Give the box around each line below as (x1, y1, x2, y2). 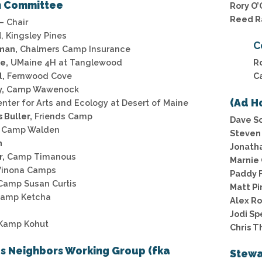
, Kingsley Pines (1, 30, 67, 41)
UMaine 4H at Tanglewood (8, 57, 122, 68)
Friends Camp (32, 111, 92, 122)
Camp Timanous (5, 151, 76, 162)
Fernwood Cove (5, 71, 72, 81)
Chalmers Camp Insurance (18, 44, 130, 54)
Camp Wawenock (4, 84, 79, 95)
